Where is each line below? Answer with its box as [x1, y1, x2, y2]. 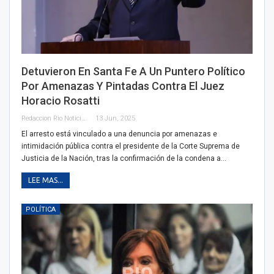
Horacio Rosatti [21, 94, 100, 107]
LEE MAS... [28, 176, 63, 184]
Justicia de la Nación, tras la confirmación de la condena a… [21, 154, 226, 163]
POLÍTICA [26, 205, 56, 213]
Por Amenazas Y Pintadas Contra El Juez [21, 79, 224, 92]
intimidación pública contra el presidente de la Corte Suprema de [21, 141, 240, 150]
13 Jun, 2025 [95, 114, 135, 122]
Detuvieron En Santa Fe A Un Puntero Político [21, 64, 245, 78]
